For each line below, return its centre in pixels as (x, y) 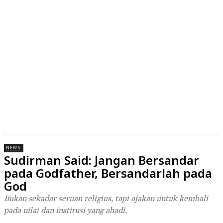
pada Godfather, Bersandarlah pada (108, 173)
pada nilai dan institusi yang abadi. (65, 211)
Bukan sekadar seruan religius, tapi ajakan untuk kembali (106, 199)
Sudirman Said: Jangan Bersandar (102, 160)
